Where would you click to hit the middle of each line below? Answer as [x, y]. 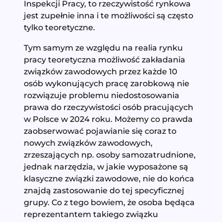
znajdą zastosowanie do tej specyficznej [104, 190]
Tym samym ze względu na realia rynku [104, 47]
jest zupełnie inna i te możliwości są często [109, 16]
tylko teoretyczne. [61, 28]
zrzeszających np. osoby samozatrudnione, [110, 154]
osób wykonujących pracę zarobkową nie [107, 83]
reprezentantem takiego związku [91, 214]
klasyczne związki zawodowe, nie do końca [109, 178]
